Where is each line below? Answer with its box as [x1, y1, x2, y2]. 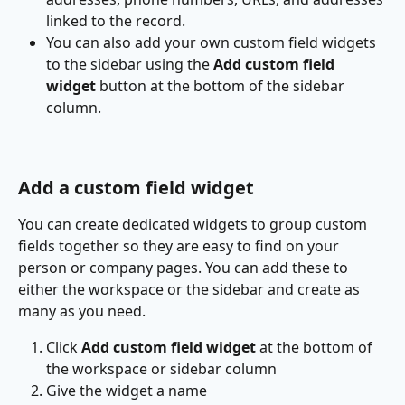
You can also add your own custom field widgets [46, 32, 380, 52]
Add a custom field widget [18, 175, 254, 201]
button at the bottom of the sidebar [96, 75, 348, 96]
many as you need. [18, 301, 146, 322]
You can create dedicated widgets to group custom [18, 214, 371, 235]
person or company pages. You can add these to [18, 258, 352, 278]
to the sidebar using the [46, 53, 213, 74]
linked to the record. [46, 10, 185, 31]
